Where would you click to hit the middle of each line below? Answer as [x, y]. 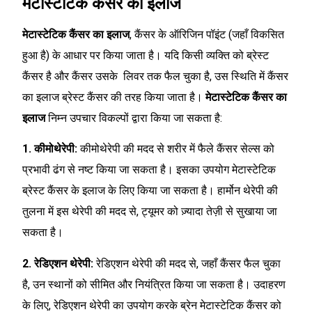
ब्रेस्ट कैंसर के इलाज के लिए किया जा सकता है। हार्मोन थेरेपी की [150, 191]
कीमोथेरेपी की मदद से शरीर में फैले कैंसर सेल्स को [176, 149]
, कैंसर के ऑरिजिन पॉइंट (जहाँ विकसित [207, 35]
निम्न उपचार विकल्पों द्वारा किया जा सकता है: [134, 118]
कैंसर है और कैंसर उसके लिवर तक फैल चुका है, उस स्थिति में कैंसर [155, 77]
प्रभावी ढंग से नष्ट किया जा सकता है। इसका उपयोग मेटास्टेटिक [149, 170]
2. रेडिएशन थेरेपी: [58, 263]
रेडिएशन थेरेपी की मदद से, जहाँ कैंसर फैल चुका [187, 263]
